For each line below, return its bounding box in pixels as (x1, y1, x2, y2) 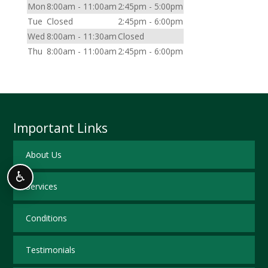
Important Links (13, 120, 108, 137)
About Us (25, 149, 62, 161)
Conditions (25, 212, 67, 224)
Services (25, 181, 57, 193)
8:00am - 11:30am (46, 30, 117, 42)
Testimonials (25, 244, 75, 256)
